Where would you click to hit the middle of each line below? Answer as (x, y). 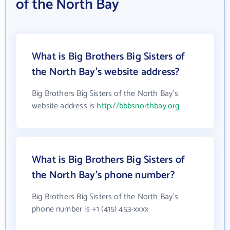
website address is (64, 106)
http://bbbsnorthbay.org (138, 106)
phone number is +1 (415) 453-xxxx (90, 209)
